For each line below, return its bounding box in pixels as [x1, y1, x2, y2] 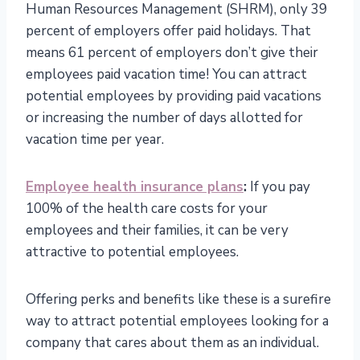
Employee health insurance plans [26, 178, 243, 197]
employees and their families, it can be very [26, 221, 288, 240]
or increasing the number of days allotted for [26, 108, 303, 128]
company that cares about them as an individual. [26, 333, 319, 353]
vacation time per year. [26, 130, 164, 149]
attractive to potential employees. [26, 243, 239, 262]
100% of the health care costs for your [26, 199, 268, 219]
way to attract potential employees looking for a [26, 312, 329, 331]
